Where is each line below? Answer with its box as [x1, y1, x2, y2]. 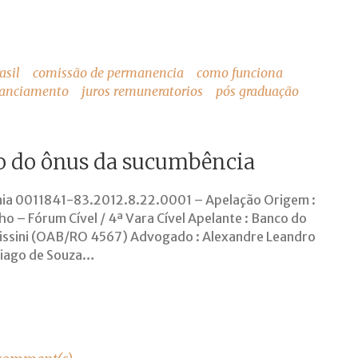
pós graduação [216, 82, 299, 99]
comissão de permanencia [33, 64, 184, 81]
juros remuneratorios [82, 82, 203, 99]
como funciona [197, 64, 283, 81]
